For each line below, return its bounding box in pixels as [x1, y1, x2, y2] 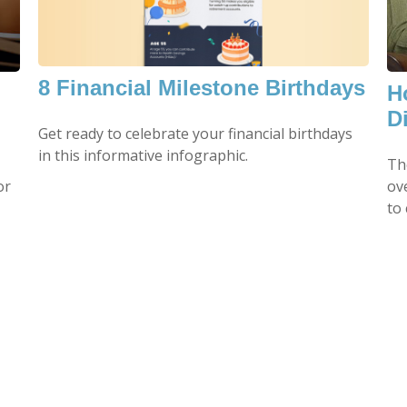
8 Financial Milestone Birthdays [38, 75, 366, 101]
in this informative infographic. [38, 145, 249, 166]
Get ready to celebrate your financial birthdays [38, 124, 353, 144]
